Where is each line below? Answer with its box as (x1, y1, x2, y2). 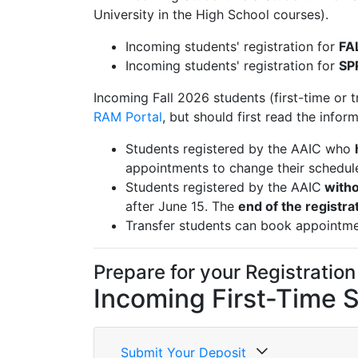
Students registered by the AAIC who (125, 141, 355, 157)
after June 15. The (125, 198, 238, 214)
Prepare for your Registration (93, 261, 356, 284)
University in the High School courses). (93, 6, 328, 22)
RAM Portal (93, 109, 162, 125)
